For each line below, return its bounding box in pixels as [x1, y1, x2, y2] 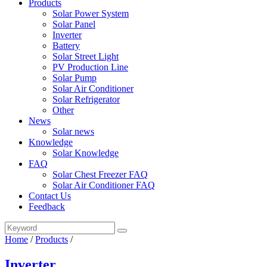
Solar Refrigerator [52, 94, 120, 104]
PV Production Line [52, 62, 128, 72]
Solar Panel [52, 19, 95, 29]
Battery [52, 41, 80, 51]
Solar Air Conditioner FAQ [52, 180, 155, 190]
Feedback [29, 201, 65, 212]
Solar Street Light [52, 51, 119, 61]
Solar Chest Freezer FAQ [52, 169, 148, 179]
